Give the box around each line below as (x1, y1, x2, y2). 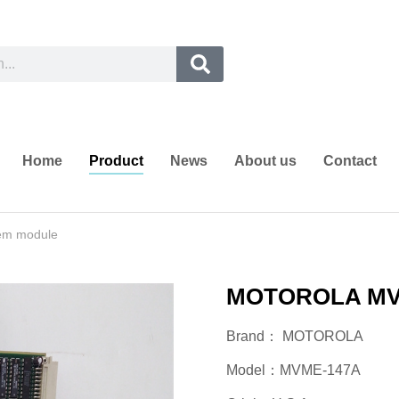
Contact (323, 153, 377, 169)
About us (234, 153, 297, 169)
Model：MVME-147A (226, 362, 361, 379)
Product (89, 153, 143, 169)
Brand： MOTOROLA (226, 329, 363, 345)
